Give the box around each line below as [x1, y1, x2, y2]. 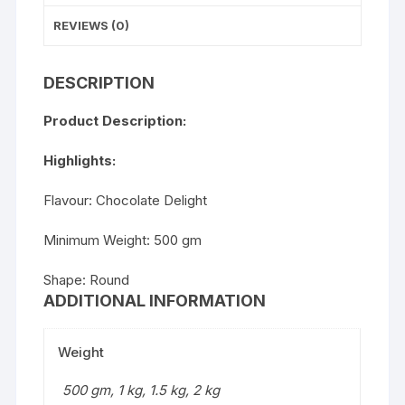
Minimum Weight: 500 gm [43, 231, 202, 249]
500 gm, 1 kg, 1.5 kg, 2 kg [62, 381, 221, 399]
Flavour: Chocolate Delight [43, 192, 208, 209]
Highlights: [43, 152, 117, 169]
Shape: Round [43, 271, 130, 288]
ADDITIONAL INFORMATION [43, 291, 267, 310]
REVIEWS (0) [53, 18, 130, 33]
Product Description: [43, 112, 187, 129]
